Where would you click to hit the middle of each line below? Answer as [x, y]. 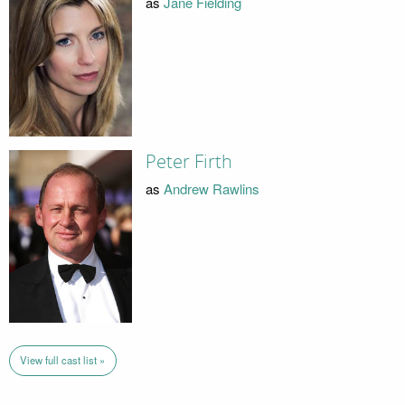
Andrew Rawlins [211, 188]
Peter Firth [188, 162]
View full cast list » [63, 360]
